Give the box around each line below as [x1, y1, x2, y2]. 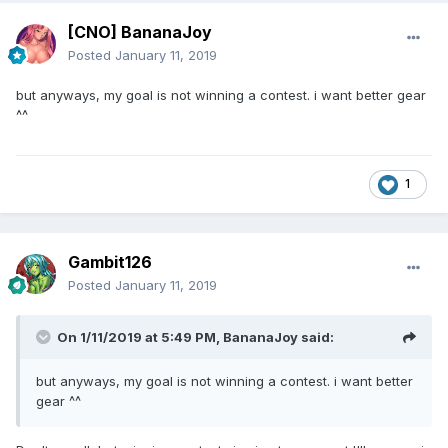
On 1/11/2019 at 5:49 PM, [57, 329, 223, 346]
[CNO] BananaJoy [68, 22, 212, 43]
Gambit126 [68, 252, 152, 273]
